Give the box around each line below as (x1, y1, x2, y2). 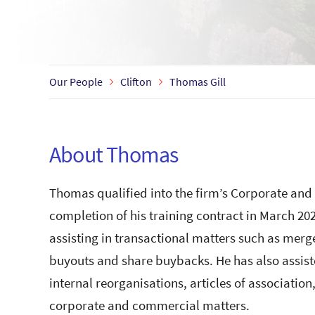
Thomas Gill (169, 75, 226, 89)
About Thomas (49, 139, 179, 169)
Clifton (120, 75, 152, 89)
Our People (49, 75, 103, 89)
